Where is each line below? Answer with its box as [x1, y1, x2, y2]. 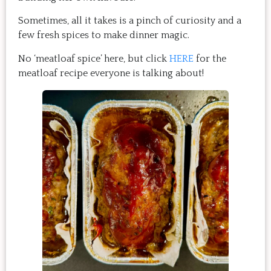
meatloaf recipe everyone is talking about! [18, 67, 204, 79]
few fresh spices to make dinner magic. [18, 30, 189, 41]
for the [196, 53, 226, 64]
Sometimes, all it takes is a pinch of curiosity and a [18, 15, 241, 27]
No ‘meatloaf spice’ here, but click [18, 53, 169, 64]
